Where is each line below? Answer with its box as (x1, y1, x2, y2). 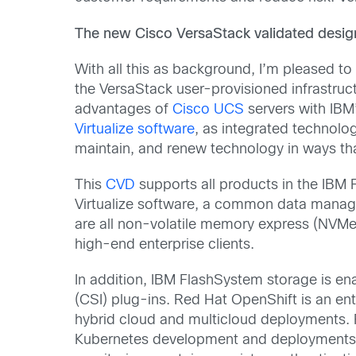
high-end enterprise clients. (75, 238, 255, 252)
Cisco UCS (172, 103, 245, 117)
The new (75, 27, 132, 41)
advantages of (75, 103, 173, 117)
